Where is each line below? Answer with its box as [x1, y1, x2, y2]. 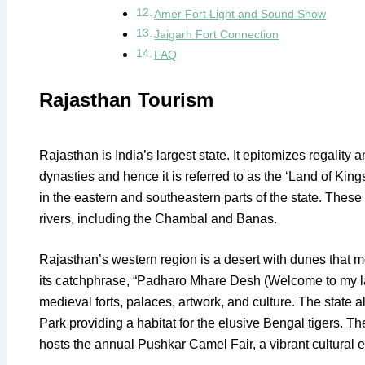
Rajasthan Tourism [39, 88, 213, 111]
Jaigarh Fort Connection [154, 27, 279, 41]
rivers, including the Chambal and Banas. [39, 211, 277, 226]
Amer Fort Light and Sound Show [154, 7, 327, 20]
